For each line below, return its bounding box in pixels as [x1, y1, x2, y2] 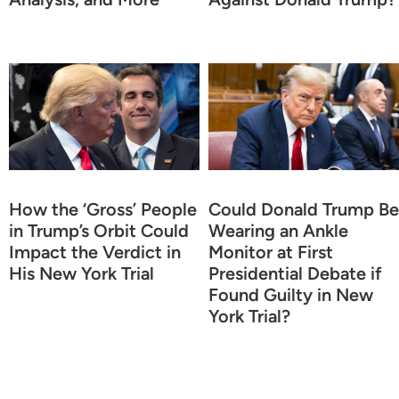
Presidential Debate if [208, 262, 382, 284]
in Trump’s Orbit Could [9, 219, 189, 241]
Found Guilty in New [208, 283, 373, 305]
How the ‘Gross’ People [9, 198, 197, 220]
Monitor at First [208, 240, 333, 263]
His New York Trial [9, 262, 154, 284]
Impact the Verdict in [9, 240, 181, 263]
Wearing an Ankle [208, 219, 348, 241]
